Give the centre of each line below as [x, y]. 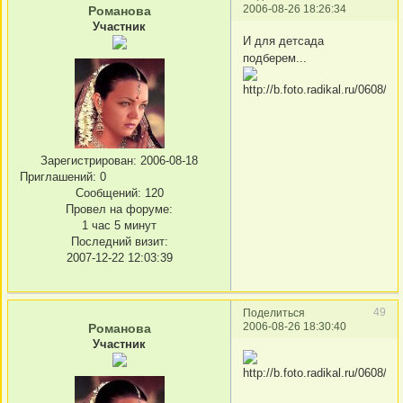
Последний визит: [119, 242]
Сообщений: [108, 193]
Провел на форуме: [119, 210]
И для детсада [283, 40]
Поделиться [274, 313]
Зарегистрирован [87, 161]
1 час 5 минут [119, 226]
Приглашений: [58, 177]
